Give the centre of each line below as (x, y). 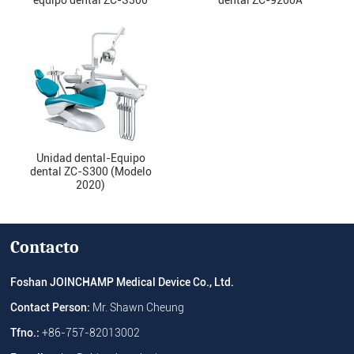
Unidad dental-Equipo (90, 158)
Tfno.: (26, 333)
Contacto (45, 248)
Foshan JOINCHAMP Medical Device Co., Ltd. (122, 283)
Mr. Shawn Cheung (139, 308)
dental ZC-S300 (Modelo (90, 172)
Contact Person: (52, 308)
